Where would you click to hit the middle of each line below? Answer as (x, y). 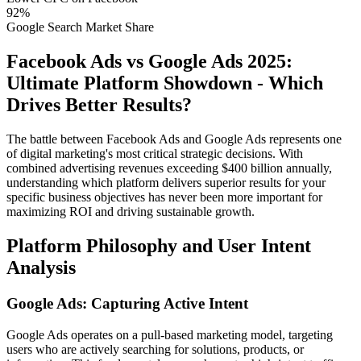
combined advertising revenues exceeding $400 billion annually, (169, 168)
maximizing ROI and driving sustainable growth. (131, 212)
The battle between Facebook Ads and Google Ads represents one (174, 139)
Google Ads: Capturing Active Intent (127, 303)
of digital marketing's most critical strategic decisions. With (155, 154)
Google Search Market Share (80, 27)
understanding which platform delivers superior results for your (166, 183)
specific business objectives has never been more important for (164, 197)
